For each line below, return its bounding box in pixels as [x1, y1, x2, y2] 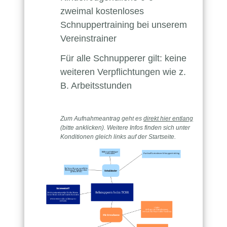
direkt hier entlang [143, 115, 193, 122]
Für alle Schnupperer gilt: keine [60, 53, 186, 63]
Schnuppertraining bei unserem [60, 19, 187, 30]
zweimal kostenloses [60, 6, 144, 16]
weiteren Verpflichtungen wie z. [60, 66, 186, 77]
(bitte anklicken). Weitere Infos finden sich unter [60, 124, 190, 131]
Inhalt [113, 113, 131, 123]
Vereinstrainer [60, 33, 117, 44]
